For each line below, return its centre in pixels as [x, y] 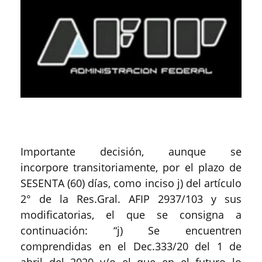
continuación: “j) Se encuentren [131, 230]
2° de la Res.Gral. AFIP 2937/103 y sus [131, 199]
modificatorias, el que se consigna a [131, 214]
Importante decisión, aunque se [131, 151]
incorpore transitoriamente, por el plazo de [131, 167]
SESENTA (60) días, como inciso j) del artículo [131, 183]
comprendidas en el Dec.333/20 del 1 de [131, 246]
